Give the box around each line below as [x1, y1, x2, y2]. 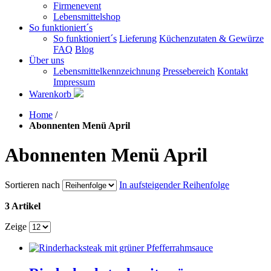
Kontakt [217, 66, 248, 76]
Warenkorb [29, 89, 74, 99]
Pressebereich [163, 66, 215, 76]
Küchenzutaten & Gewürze [159, 33, 264, 44]
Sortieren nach [5, 179, 60, 190]
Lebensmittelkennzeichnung [53, 66, 160, 76]
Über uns [29, 55, 64, 65]
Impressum [53, 77, 95, 87]
